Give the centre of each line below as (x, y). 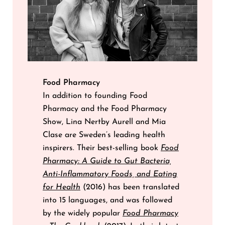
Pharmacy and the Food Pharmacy (105, 109)
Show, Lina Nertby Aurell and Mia (104, 122)
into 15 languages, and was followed (107, 200)
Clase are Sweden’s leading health (104, 135)
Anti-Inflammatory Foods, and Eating (110, 174)
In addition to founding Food (95, 96)
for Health (62, 187)
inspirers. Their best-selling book (102, 148)
